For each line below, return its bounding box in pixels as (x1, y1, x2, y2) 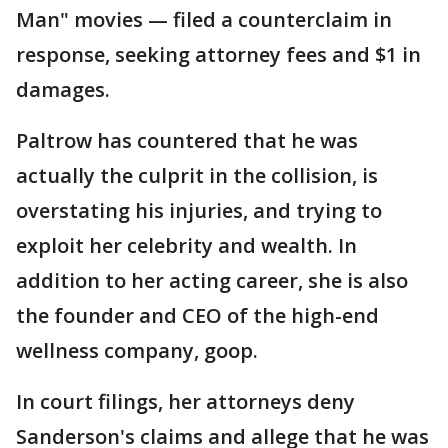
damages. (16, 76, 110, 104)
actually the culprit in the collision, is (16, 162, 378, 190)
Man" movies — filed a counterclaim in (16, 6, 392, 34)
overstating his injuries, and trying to (16, 197, 382, 225)
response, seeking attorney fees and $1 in (16, 41, 421, 69)
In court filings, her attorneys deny (16, 388, 355, 416)
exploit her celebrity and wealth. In (16, 232, 357, 260)
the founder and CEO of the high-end (16, 302, 379, 330)
